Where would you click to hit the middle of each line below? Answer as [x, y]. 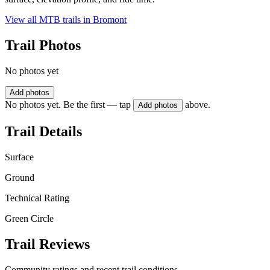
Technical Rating [37, 198]
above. [198, 105]
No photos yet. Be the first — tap [68, 105]
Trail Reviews [47, 244]
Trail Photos [43, 46]
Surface [19, 157]
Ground [20, 177]
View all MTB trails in [49, 20]
